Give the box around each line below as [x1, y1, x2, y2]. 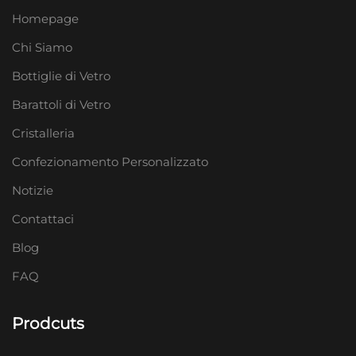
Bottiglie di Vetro [12, 68, 110, 83]
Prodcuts [12, 313, 84, 333]
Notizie [12, 182, 53, 198]
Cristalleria [12, 125, 75, 141]
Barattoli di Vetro [12, 96, 110, 112]
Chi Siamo [12, 39, 72, 55]
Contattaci [12, 211, 74, 226]
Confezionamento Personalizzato [12, 153, 208, 169]
